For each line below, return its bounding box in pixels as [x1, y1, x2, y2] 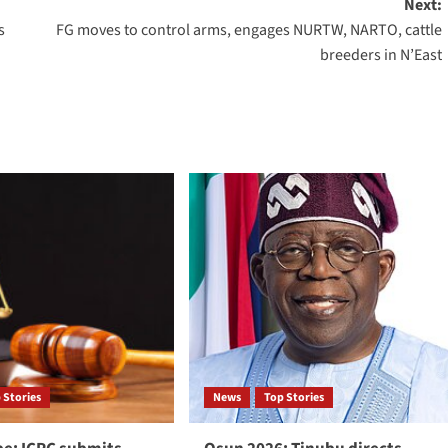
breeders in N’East [319, 44, 442, 67]
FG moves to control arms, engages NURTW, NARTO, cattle [55, 19, 442, 42]
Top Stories [263, 389, 324, 407]
